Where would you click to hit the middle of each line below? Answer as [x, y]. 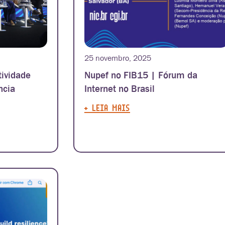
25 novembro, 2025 [118, 58]
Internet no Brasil [119, 89]
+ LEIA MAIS [107, 108]
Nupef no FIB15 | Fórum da [141, 75]
